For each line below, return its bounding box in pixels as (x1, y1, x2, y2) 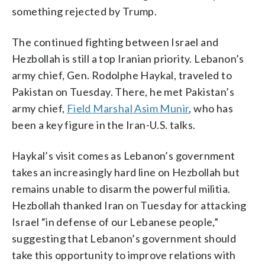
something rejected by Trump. (12, 5, 157, 18)
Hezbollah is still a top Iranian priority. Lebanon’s (12, 52, 244, 66)
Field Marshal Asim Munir (66, 102, 189, 115)
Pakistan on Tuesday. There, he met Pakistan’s (12, 85, 234, 99)
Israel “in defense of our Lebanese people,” (12, 215, 219, 229)
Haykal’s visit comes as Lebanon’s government (12, 149, 235, 163)
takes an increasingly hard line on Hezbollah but (12, 166, 240, 179)
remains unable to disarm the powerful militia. (12, 182, 231, 196)
